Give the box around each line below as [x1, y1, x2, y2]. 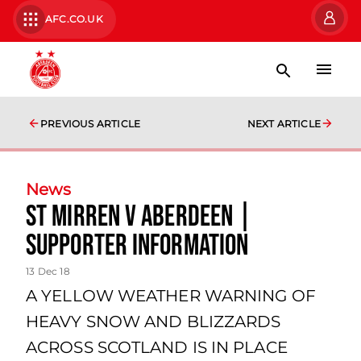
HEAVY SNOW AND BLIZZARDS [26, 312, 281, 331]
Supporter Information [26, 229, 249, 263]
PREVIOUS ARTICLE [40, 118, 141, 130]
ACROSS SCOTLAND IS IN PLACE [26, 338, 288, 357]
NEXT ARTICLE [247, 118, 321, 130]
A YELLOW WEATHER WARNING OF [26, 286, 316, 305]
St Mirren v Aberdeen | [26, 200, 253, 234]
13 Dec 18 [26, 265, 70, 277]
